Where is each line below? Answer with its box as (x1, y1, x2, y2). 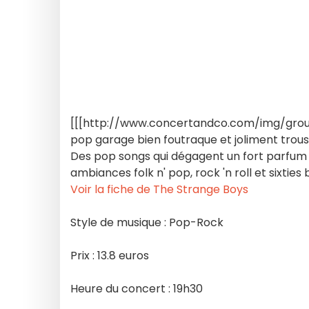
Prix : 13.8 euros (70, 248, 149, 263)
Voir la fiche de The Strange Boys (70, 181, 248, 197)
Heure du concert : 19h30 (70, 281, 203, 297)
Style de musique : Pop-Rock (70, 215, 223, 230)
